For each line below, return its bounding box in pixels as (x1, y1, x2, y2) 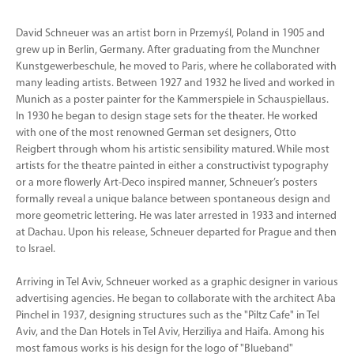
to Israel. (16, 243, 55, 255)
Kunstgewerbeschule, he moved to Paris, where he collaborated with (16, 61, 337, 73)
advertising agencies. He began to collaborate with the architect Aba (16, 293, 336, 305)
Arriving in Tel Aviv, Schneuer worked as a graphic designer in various (16, 277, 338, 288)
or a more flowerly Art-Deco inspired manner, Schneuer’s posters (16, 177, 318, 189)
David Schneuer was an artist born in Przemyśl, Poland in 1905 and (16, 28, 325, 40)
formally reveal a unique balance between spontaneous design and (16, 194, 330, 205)
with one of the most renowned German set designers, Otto (16, 127, 296, 139)
